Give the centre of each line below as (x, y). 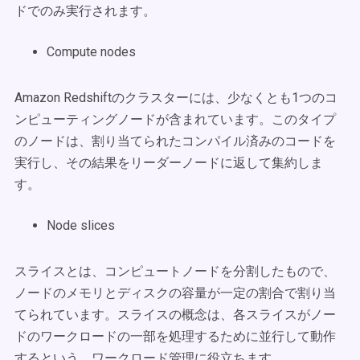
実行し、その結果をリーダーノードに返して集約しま (169, 163)
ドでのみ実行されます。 (87, 11)
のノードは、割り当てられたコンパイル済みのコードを (175, 141)
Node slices (81, 225)
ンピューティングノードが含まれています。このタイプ (175, 119)
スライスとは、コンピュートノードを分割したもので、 (175, 271)
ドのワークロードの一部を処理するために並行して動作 (175, 336)
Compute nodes (91, 52)
